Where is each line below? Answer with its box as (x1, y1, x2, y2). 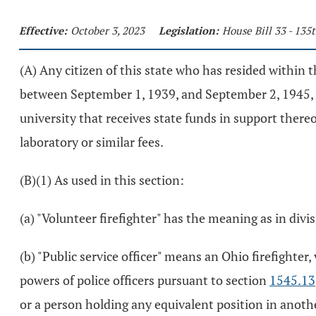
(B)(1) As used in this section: (20, 171, 184, 188)
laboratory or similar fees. (20, 133, 164, 150)
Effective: (19, 23, 67, 37)
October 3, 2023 (71, 23, 145, 37)
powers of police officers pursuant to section (20, 272, 269, 288)
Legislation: (159, 23, 219, 37)
